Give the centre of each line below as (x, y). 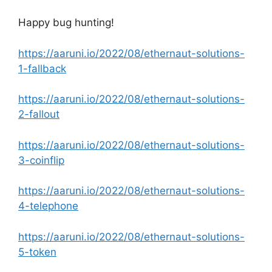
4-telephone (48, 206)
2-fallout (39, 114)
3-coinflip (41, 160)
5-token (37, 252)
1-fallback (42, 68)
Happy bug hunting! (66, 22)
